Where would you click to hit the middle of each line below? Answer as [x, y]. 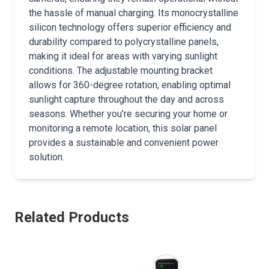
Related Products [72, 217]
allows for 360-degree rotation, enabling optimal [130, 85]
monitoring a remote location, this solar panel [123, 128]
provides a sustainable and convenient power [124, 143]
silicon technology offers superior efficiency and [130, 27]
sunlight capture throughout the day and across [126, 99]
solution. [47, 157]
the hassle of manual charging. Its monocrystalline [134, 13]
